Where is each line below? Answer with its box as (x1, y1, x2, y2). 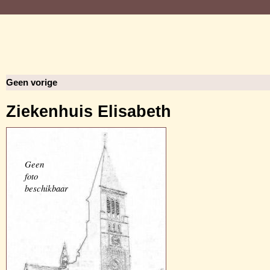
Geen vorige (6, 78, 57, 87)
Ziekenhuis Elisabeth (6, 102, 171, 121)
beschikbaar (25, 182, 68, 194)
